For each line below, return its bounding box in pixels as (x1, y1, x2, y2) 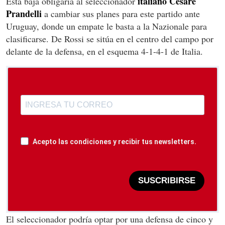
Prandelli (6, 7, 42, 20)
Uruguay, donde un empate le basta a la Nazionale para (6, 20, 207, 32)
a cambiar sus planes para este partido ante (42, 7, 200, 20)
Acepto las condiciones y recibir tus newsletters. (33, 137, 196, 146)
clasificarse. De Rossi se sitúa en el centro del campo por (6, 32, 213, 45)
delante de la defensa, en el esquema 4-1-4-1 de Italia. (6, 45, 203, 57)
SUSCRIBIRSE (138, 176, 195, 186)
